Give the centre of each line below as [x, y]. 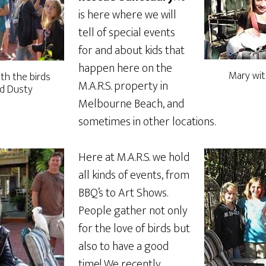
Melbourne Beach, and [131, 104]
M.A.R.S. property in [123, 86]
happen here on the [125, 68]
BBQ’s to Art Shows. [123, 193]
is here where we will [127, 15]
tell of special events [127, 33]
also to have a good [123, 246]
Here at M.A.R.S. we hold [134, 157]
